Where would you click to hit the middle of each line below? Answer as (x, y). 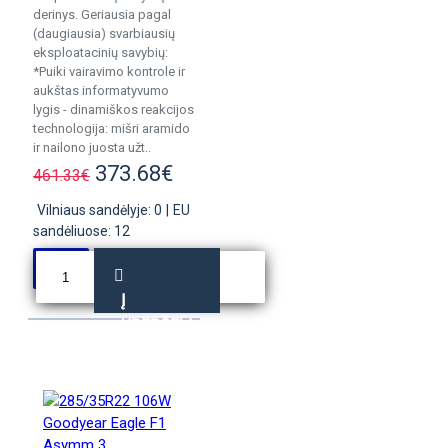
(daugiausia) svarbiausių (104, 33)
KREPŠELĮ (156, 325)
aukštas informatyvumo (101, 90)
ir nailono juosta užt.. (92, 147)
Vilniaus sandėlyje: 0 (99, 210)
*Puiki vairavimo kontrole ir (109, 71)
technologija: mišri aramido (111, 128)
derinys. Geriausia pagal (102, 14)
